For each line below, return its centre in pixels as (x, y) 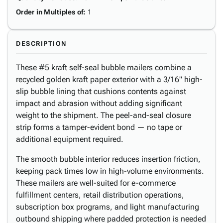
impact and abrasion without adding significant (99, 103)
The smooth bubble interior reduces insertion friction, (108, 159)
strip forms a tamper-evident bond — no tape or (99, 127)
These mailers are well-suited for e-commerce (96, 183)
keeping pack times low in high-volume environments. (110, 171)
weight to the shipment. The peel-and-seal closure (104, 115)
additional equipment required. (70, 139)
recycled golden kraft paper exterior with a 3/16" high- (109, 79)
